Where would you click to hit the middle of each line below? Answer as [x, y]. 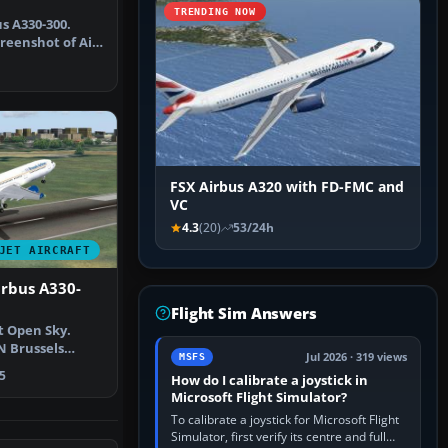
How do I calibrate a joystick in [269, 380]
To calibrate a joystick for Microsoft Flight [285, 420]
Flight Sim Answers [244, 313]
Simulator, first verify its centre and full [278, 437]
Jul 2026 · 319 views [356, 357]
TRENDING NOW [215, 12]
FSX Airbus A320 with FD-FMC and [287, 187]
